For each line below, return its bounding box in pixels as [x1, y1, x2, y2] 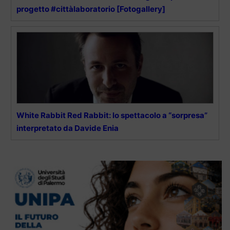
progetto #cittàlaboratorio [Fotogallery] [16, 4, 165, 14]
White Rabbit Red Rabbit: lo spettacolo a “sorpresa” [16, 110, 207, 120]
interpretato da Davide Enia [16, 123, 119, 133]
